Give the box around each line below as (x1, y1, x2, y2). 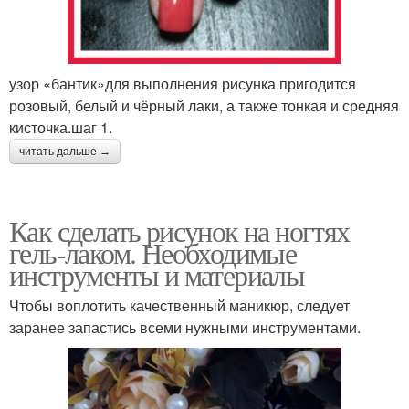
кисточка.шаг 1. (9, 117, 112, 139)
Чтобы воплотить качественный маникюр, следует (9, 295, 350, 317)
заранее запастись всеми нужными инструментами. (9, 317, 361, 339)
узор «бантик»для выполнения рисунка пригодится (9, 73, 356, 95)
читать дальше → (19, 145, 110, 159)
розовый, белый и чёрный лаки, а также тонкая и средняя (9, 95, 399, 117)
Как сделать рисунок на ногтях (9, 211, 350, 251)
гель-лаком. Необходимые (9, 233, 297, 273)
